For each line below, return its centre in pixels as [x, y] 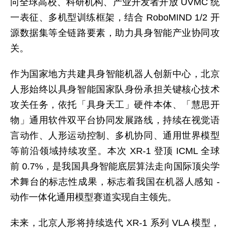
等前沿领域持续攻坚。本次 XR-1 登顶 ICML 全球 [115, 151]
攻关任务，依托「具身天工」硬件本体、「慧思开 [115, 105]
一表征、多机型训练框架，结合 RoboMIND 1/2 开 [115, 17]
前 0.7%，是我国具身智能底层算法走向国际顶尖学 [115, 166]
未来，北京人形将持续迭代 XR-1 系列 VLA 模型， [115, 223]
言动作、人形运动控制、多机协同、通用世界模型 [115, 136]
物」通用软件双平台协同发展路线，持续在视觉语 [115, 120]
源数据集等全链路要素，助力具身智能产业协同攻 [115, 33]
